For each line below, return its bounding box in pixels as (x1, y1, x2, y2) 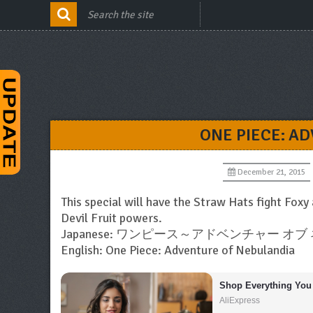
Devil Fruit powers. (61, 210, 162, 226)
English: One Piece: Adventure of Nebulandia (61, 242, 295, 258)
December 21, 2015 (237, 167, 305, 177)
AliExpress (219, 296, 261, 305)
